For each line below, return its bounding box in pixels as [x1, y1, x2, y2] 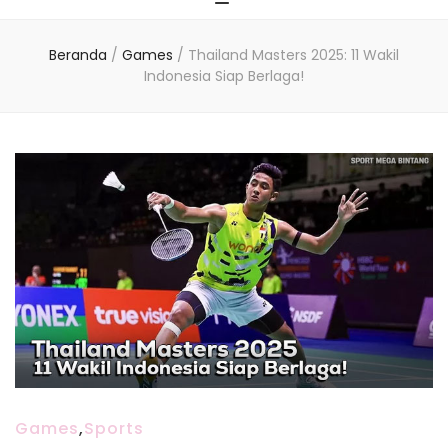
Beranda [49, 44, 107, 65]
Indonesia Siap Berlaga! [144, 65, 304, 86]
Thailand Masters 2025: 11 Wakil [188, 44, 399, 65]
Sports [84, 416, 144, 440]
